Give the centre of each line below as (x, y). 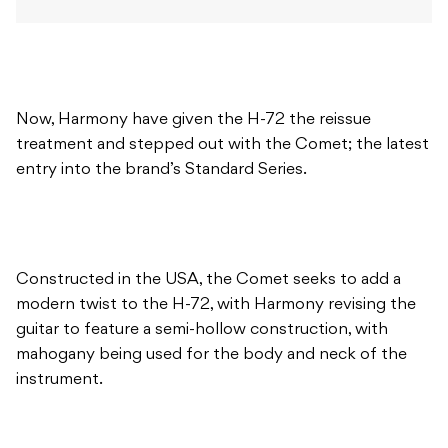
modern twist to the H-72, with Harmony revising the (216, 304)
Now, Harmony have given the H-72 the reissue (193, 119)
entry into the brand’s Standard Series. (163, 169)
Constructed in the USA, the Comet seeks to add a (208, 279)
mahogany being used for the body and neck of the (211, 354)
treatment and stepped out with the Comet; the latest (222, 144)
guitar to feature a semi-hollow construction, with (202, 329)
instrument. (59, 379)
